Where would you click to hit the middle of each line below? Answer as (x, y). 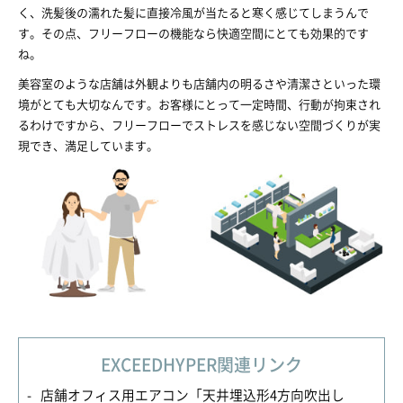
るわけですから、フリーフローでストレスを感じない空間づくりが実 (199, 125)
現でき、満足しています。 (88, 146)
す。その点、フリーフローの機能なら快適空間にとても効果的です (193, 33)
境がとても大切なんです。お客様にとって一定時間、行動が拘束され (199, 104)
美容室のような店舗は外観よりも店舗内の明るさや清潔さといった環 (199, 84)
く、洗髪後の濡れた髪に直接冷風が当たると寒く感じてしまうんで (193, 13)
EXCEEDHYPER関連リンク (201, 365)
